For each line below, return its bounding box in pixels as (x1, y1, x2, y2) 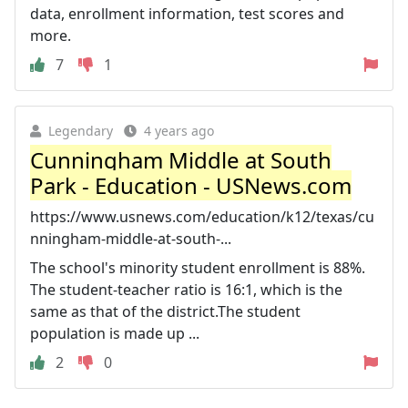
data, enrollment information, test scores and (30, 4, 344, 24)
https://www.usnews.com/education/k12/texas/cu (30, 207, 374, 227)
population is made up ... (30, 323, 199, 343)
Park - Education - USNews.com (30, 170, 352, 200)
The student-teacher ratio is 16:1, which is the (30, 280, 342, 300)
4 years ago (144, 122, 214, 139)
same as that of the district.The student (30, 301, 301, 321)
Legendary (48, 122, 113, 139)
